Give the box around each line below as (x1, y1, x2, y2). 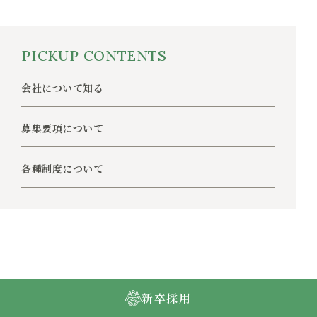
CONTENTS (83, 47, 168, 64)
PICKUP (21, 47, 83, 64)
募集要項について (21, 121, 104, 135)
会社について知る (21, 81, 104, 95)
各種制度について (21, 161, 104, 175)
